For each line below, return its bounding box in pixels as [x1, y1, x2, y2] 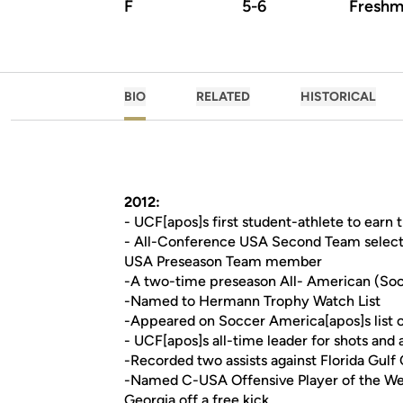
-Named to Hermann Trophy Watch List [124, 292, 381, 309]
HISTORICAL [300, 89, 376, 104]
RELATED [196, 89, 250, 104]
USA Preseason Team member [124, 253, 322, 270]
